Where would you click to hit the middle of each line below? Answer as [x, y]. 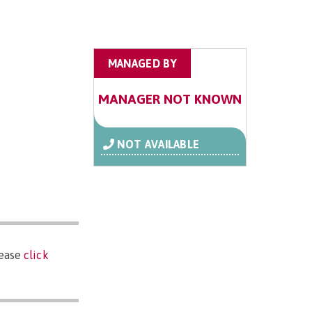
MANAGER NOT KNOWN [170, 99]
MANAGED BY [142, 64]
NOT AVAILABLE [158, 145]
